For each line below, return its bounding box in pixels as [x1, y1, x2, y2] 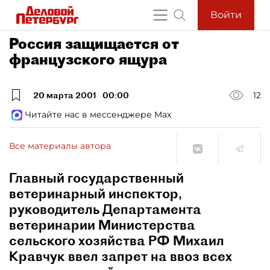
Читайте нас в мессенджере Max [25, 109, 171, 120]
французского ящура [9, 50, 167, 68]
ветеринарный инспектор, [9, 185, 182, 202]
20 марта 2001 [33, 89, 96, 101]
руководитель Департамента [9, 201, 201, 218]
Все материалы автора [9, 140, 111, 151]
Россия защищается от [9, 34, 179, 52]
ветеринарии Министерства [9, 216, 195, 233]
